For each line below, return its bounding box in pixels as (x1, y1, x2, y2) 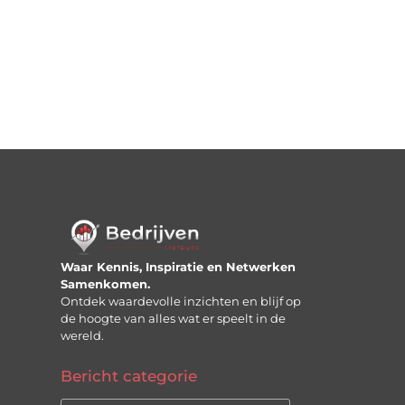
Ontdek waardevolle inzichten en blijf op (61, 294, 302, 309)
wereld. (61, 328, 105, 344)
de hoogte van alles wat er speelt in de (61, 311, 287, 326)
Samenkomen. (61, 277, 151, 292)
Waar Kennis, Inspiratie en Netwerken (61, 259, 297, 275)
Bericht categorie (61, 366, 198, 385)
